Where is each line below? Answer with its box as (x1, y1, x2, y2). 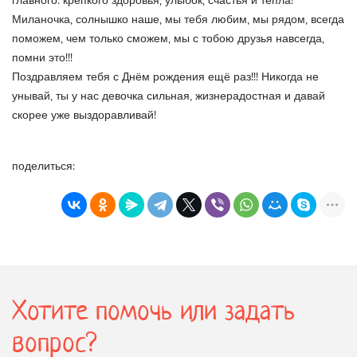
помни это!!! (12, 50, 76, 66)
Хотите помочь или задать (12, 298, 295, 328)
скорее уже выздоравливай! (12, 108, 156, 124)
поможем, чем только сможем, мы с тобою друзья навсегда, (12, 31, 324, 47)
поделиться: (12, 159, 75, 175)
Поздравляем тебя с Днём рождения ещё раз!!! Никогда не (12, 69, 319, 85)
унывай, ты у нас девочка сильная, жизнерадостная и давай (12, 88, 325, 104)
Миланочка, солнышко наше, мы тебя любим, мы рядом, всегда (12, 12, 344, 28)
